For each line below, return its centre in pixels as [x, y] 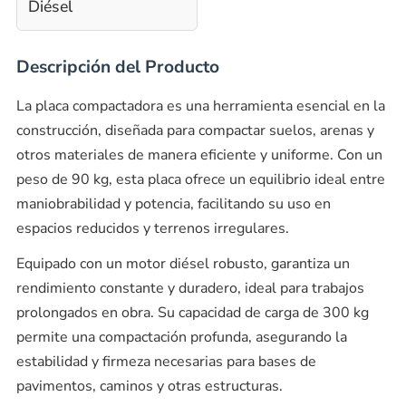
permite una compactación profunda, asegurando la [181, 337]
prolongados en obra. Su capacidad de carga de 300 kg [192, 313]
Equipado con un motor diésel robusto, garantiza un [183, 264]
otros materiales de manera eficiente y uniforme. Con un [199, 155]
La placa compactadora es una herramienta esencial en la [200, 106]
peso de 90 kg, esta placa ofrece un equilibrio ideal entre [200, 179]
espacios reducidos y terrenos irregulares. [152, 228]
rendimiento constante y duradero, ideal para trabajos [190, 288]
